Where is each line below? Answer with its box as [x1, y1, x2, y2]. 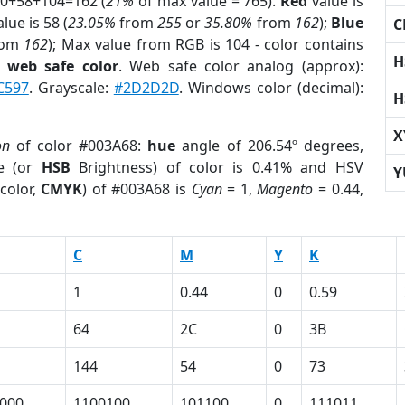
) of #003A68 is [82, 179, 192, 199]
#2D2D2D [113, 78, 179, 98]
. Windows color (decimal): [178, 78, 363, 98]
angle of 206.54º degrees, [175, 136, 363, 155]
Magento [257, 179, 314, 199]
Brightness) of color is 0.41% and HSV [70, 157, 363, 177]
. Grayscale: [28, 78, 114, 98]
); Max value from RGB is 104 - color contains [48, 34, 363, 54]
